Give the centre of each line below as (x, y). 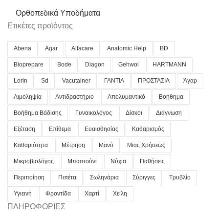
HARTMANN (169, 65)
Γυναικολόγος (94, 113)
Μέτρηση (73, 145)
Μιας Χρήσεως (146, 145)
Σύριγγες (144, 178)
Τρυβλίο (180, 178)
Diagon (95, 65)
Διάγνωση (169, 113)
